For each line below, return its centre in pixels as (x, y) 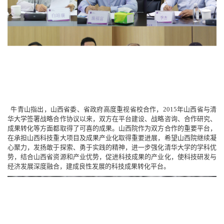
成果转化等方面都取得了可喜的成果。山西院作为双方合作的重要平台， (112, 128)
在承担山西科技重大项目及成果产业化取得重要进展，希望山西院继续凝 (112, 138)
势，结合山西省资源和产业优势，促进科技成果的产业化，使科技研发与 (112, 157)
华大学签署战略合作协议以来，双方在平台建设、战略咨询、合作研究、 (112, 119)
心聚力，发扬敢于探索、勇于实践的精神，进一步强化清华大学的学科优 (112, 147)
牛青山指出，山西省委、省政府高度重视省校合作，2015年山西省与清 (112, 109)
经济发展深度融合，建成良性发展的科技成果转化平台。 (89, 166)
